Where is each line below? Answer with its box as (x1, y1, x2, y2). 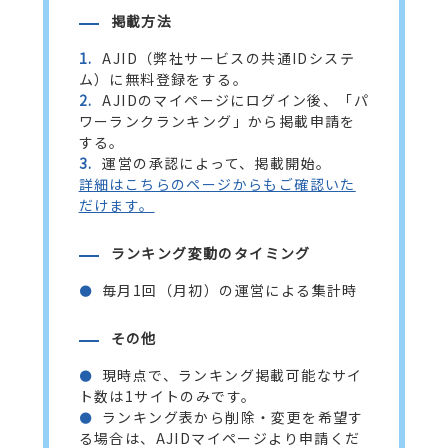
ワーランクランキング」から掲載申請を (78, 111, 356, 131)
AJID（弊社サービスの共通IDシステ (102, 48, 355, 68)
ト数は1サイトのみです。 (78, 386, 257, 406)
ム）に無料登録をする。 (78, 69, 248, 89)
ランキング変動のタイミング (110, 243, 311, 263)
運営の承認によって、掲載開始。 (102, 153, 332, 173)
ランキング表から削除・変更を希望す (101, 407, 364, 427)
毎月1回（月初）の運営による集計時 (101, 280, 358, 300)
